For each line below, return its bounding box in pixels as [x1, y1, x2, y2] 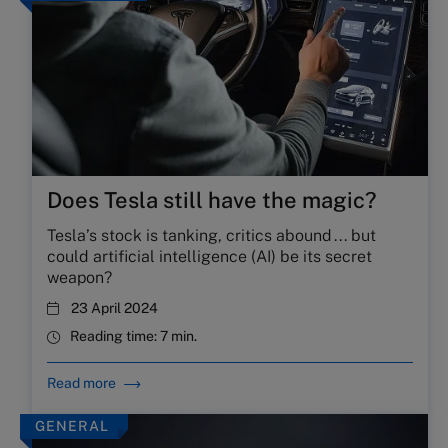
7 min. [160, 328, 197, 344]
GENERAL [35, 418, 109, 434]
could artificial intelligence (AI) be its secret [47, 247, 372, 266]
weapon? [47, 268, 112, 287]
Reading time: [70, 328, 160, 344]
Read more [47, 375, 116, 391]
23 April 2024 [71, 300, 158, 316]
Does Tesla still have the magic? [47, 187, 377, 213]
